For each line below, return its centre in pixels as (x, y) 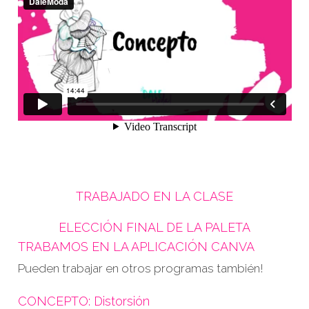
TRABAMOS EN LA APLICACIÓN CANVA (136, 246)
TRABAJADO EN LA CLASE (154, 196)
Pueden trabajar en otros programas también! (140, 268)
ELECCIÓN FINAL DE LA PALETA (154, 227)
